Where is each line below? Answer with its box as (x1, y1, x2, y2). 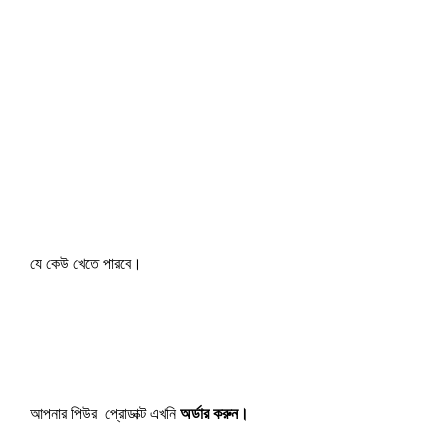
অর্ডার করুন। (180, 405, 249, 422)
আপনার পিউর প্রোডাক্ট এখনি (30, 405, 180, 422)
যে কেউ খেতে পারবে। (30, 255, 142, 272)
